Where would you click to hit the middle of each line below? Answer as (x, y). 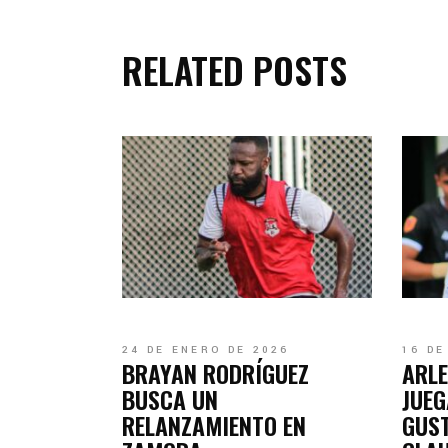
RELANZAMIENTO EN (214, 425)
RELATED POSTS (234, 70)
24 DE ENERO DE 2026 (206, 350)
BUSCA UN (170, 399)
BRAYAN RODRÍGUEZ (215, 373)
